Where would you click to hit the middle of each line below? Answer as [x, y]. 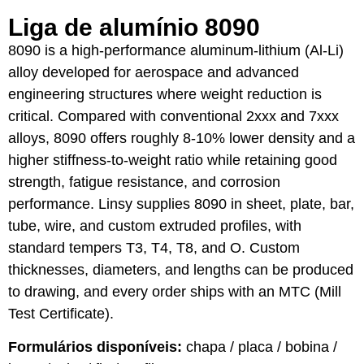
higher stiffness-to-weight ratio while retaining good [173, 160]
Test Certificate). [61, 314]
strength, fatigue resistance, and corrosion [144, 182]
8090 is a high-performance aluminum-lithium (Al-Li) [176, 50]
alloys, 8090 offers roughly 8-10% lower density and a [182, 138]
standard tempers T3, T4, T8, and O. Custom [154, 248]
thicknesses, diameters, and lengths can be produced [181, 270]
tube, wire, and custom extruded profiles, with [155, 226]
